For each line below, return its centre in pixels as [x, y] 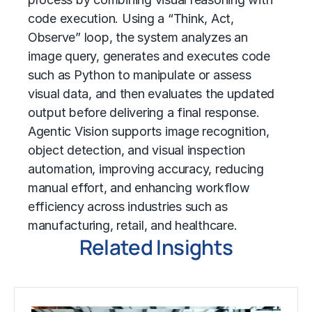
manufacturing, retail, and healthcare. [133, 225]
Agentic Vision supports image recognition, [149, 131]
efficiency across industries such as [128, 206]
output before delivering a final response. [144, 112]
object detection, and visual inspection [137, 150]
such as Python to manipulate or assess [140, 75]
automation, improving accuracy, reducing [146, 169]
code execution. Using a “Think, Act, [131, 18]
